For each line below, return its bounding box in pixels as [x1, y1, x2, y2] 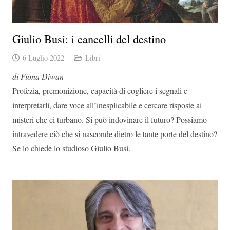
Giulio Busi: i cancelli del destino [12, 30, 166, 46]
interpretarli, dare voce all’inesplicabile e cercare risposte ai [12, 99, 202, 110]
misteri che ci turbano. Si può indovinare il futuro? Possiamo [12, 113, 207, 125]
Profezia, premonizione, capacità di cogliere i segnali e [12, 85, 187, 96]
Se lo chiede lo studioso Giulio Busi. [12, 142, 130, 154]
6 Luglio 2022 [22, 52, 64, 63]
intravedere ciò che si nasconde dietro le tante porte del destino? [12, 128, 217, 139]
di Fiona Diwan [12, 70, 64, 82]
